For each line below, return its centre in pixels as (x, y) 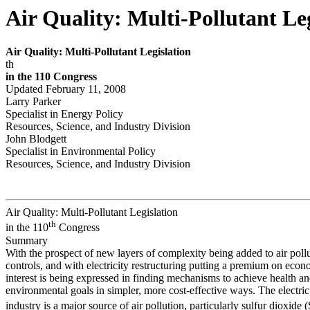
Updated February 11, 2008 (66, 89)
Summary (27, 240)
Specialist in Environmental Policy (81, 152)
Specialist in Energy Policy (64, 114)
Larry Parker (33, 102)
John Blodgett (36, 139)
